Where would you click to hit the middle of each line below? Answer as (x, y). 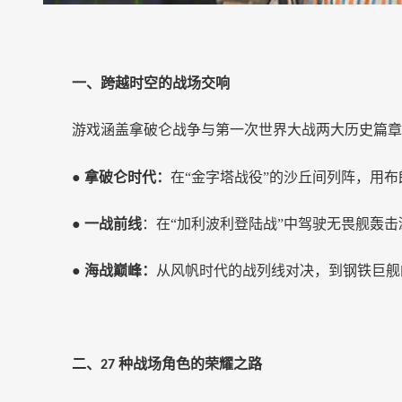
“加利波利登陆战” (227, 224)
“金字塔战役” (227, 177)
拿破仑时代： (127, 177)
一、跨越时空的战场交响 (151, 83)
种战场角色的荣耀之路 (190, 364)
